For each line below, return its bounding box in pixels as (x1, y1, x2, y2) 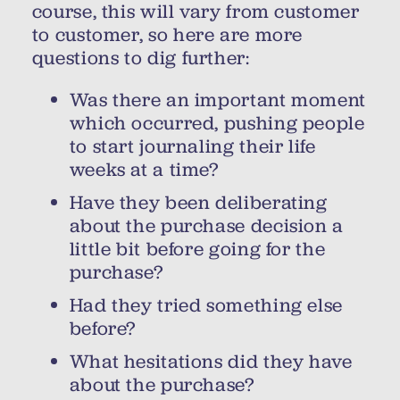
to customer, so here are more (31, 21, 304, 47)
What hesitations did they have (69, 348, 353, 374)
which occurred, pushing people (69, 111, 365, 137)
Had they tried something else (69, 292, 343, 318)
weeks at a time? (69, 157, 219, 183)
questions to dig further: (31, 45, 250, 71)
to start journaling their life (69, 134, 316, 160)
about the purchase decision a (69, 213, 344, 239)
